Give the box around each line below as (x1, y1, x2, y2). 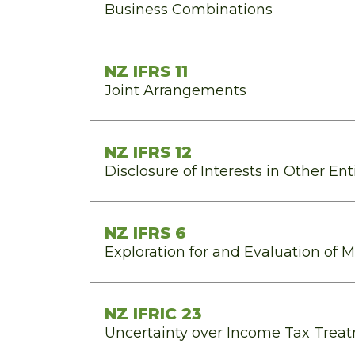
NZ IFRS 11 (105, 62, 188, 81)
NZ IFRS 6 (105, 223, 186, 242)
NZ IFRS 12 (105, 143, 192, 162)
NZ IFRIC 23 (105, 304, 201, 323)
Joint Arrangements (105, 82, 246, 99)
